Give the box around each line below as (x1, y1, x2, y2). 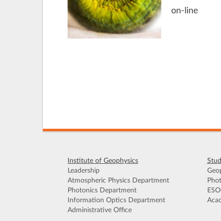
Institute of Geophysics (68, 157, 138, 165)
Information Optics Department (68, 197, 165, 204)
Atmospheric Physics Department (68, 177, 169, 184)
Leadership (68, 167, 100, 175)
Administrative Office (68, 207, 132, 214)
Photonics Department (68, 187, 137, 194)
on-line (171, 6, 198, 15)
